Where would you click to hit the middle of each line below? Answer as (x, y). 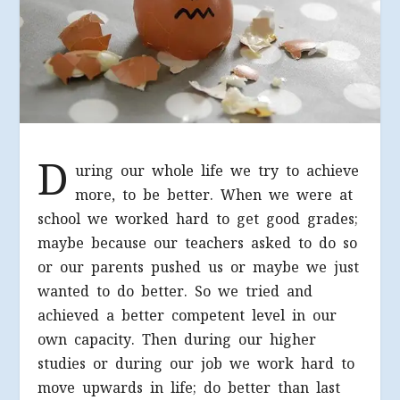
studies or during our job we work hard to (196, 363)
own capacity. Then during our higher (177, 339)
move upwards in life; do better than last (189, 387)
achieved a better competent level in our (187, 315)
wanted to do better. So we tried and (175, 291)
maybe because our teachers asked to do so (198, 243)
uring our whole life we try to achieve (217, 171)
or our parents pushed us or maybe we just (199, 267)
